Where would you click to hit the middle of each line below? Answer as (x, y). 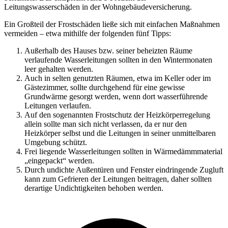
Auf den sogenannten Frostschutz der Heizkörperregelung (117, 115)
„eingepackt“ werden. (59, 160)
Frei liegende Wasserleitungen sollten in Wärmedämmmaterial (123, 151)
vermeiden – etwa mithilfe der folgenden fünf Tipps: (88, 33)
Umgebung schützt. (56, 142)
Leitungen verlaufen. (58, 105)
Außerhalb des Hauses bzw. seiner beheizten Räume (108, 50)
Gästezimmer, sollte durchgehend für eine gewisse (105, 87)
